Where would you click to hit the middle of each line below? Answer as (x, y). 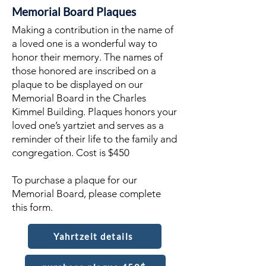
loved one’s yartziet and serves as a (88, 125)
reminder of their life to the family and (94, 139)
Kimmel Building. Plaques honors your (94, 112)
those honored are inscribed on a (84, 71)
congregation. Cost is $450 (71, 153)
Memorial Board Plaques (74, 12)
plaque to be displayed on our (77, 84)
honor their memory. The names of (87, 57)
